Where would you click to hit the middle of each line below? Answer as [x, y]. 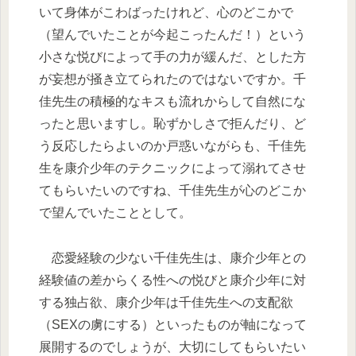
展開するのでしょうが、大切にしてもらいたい [172, 346]
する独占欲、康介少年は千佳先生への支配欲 [166, 302]
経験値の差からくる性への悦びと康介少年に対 [172, 280]
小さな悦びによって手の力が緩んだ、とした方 [172, 56]
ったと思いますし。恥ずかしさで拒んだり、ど [172, 123]
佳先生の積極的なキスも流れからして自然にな [172, 101]
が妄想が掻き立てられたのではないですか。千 [172, 79]
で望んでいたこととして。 [115, 212]
